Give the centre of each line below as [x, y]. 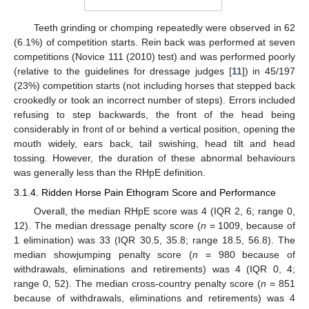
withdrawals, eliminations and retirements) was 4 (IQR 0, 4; [154, 269]
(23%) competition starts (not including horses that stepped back [154, 86]
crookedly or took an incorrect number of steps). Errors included [154, 100]
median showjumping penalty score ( [103, 254]
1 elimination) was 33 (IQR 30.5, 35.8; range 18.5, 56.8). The [154, 240]
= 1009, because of [251, 225]
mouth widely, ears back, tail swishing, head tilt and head [154, 144]
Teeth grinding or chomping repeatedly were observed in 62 [164, 28]
